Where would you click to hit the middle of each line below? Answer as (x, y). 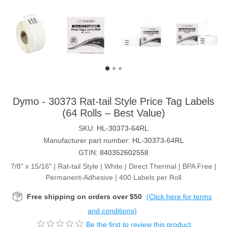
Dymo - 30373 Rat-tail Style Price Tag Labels (113, 102)
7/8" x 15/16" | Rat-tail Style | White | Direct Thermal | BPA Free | (113, 166)
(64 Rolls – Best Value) (113, 113)
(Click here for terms (179, 197)
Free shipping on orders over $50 (84, 197)
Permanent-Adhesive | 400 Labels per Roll (113, 178)
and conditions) (112, 211)
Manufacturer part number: (87, 141)
